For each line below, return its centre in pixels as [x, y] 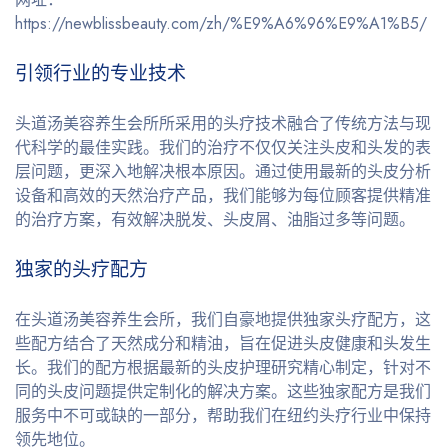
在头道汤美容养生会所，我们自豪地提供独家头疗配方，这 [223, 319]
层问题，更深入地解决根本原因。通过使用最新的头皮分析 [223, 171]
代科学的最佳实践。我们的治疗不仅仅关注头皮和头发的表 [223, 147]
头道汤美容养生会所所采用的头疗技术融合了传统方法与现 [223, 123]
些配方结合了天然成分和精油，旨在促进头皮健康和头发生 [223, 343]
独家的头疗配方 [81, 269]
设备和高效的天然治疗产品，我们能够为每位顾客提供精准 [223, 195]
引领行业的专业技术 [100, 73]
